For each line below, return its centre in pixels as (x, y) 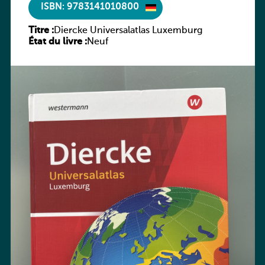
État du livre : (57, 42)
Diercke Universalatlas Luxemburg (128, 30)
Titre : (41, 30)
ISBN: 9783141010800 (90, 7)
